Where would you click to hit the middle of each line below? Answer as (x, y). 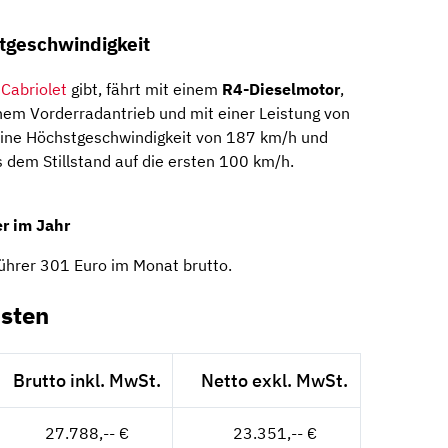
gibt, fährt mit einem (144, 88)
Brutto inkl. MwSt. (86, 380)
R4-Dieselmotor (281, 88)
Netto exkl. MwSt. (275, 380)
